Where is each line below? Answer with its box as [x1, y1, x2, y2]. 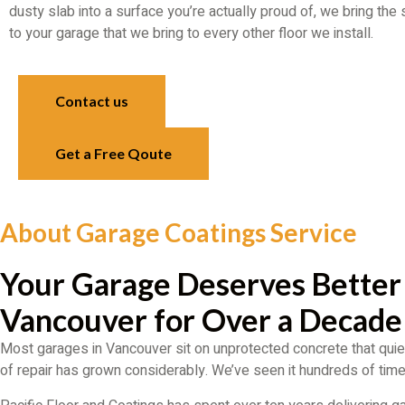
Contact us [55, 92, 128, 110]
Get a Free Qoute [55, 145, 172, 163]
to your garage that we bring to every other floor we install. [9, 23, 373, 44]
